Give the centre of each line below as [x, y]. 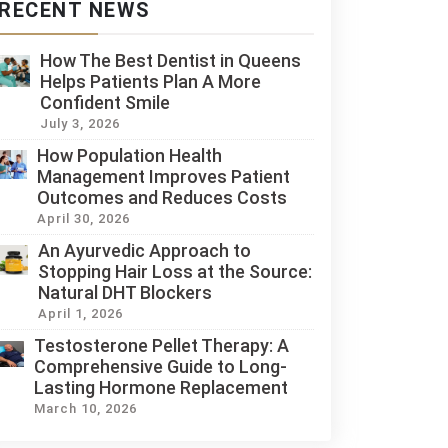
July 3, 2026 [79, 123]
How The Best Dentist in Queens [170, 60]
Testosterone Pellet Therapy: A [162, 345]
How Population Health [129, 155]
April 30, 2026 [83, 218]
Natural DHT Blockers [124, 292]
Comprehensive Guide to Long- [161, 366]
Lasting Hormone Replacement [161, 387]
